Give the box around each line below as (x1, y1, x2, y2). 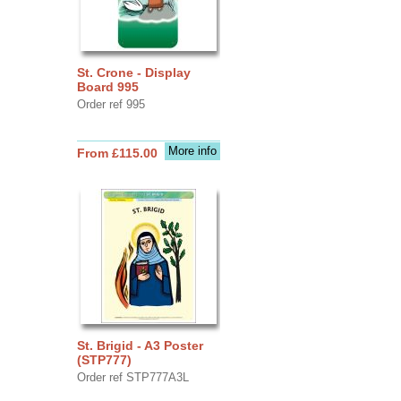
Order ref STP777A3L (76, 370, 189, 384)
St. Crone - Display (76, 64, 191, 80)
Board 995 (76, 79, 139, 94)
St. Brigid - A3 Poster (76, 337, 203, 353)
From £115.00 (76, 145, 158, 160)
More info (167, 143, 217, 158)
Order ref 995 (76, 97, 145, 111)
